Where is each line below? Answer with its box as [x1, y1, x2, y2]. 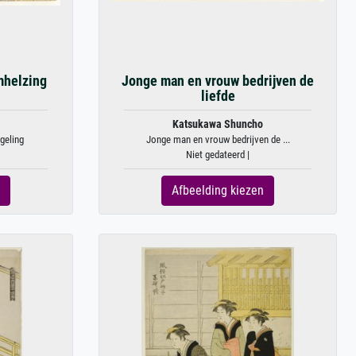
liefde [200, 88, 235, 104]
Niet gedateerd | [186, 149, 250, 161]
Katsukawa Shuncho [172, 118, 263, 131]
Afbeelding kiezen [172, 183, 264, 198]
